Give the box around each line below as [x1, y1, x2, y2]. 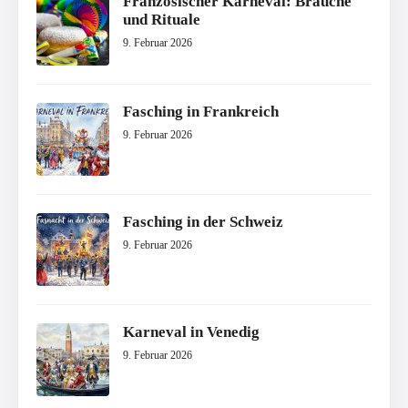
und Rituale [123, 11, 200, 29]
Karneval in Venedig [123, 323, 260, 342]
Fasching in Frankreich [123, 103, 279, 121]
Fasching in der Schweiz [123, 213, 283, 231]
